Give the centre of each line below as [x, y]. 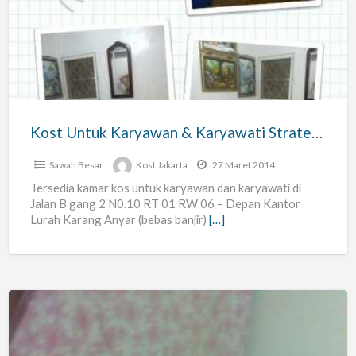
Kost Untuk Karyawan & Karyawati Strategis [317, 132]
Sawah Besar [76, 164]
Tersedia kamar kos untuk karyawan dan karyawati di [165, 187]
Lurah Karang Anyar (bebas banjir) [119, 219]
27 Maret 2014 [242, 164]
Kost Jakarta [161, 164]
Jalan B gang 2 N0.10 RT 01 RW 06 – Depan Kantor [165, 203]
